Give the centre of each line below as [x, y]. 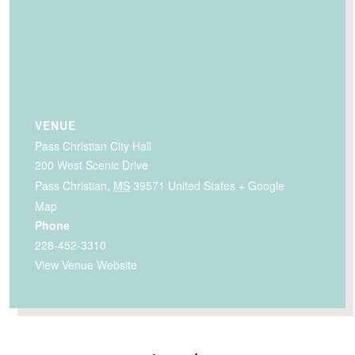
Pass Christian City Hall [93, 145]
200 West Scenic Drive [92, 164]
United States [202, 185]
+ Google [261, 185]
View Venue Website [86, 264]
